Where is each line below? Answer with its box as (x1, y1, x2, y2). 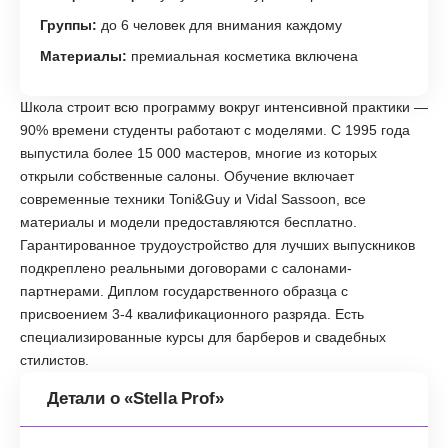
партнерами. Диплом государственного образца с (20, 282, 348, 299)
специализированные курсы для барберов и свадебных (20, 328, 386, 345)
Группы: (40, 16, 97, 33)
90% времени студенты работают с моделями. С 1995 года (20, 121, 410, 138)
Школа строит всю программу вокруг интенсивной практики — (20, 98, 428, 115)
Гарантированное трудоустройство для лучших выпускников (20, 236, 415, 253)
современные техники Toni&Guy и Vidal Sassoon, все (20, 190, 366, 207)
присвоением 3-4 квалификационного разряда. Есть (20, 305, 364, 322)
